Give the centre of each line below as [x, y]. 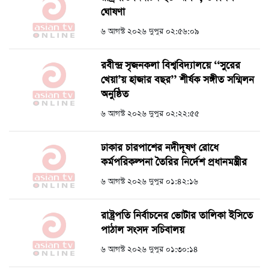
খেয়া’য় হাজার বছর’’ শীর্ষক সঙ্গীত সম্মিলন [177, 80]
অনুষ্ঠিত [115, 95]
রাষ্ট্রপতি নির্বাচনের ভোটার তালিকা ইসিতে [177, 216]
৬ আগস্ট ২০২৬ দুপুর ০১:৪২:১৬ [150, 182]
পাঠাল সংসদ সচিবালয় [143, 230]
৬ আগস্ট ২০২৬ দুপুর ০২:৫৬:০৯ [150, 32]
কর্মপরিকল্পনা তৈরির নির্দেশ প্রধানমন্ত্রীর [174, 162]
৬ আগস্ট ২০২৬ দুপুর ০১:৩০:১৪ [150, 249]
